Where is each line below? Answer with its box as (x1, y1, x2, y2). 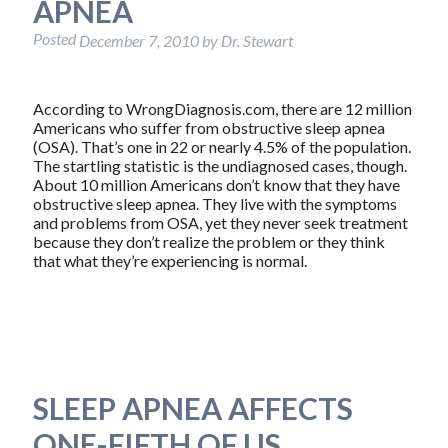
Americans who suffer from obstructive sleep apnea (32, 117, 385, 137)
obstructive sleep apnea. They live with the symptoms (32, 193, 397, 213)
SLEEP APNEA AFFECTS (32, 389, 353, 426)
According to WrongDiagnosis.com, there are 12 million (32, 98, 412, 118)
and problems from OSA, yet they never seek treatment (32, 212, 408, 232)
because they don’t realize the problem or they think (32, 231, 385, 251)
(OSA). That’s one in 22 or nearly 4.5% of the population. (32, 136, 411, 156)
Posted (32, 29, 79, 49)
